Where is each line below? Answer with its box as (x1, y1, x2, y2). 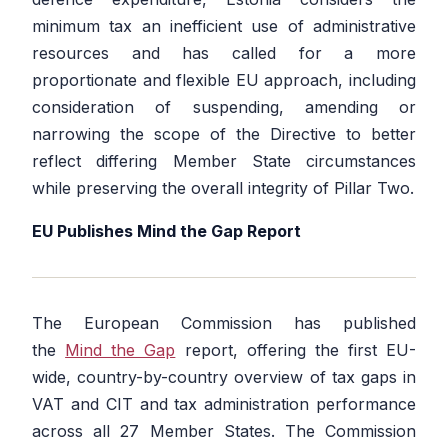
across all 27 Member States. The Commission (32, 421, 416, 442)
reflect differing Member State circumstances (32, 151, 416, 172)
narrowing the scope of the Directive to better (32, 124, 416, 145)
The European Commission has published (32, 313, 416, 334)
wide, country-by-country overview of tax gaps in (32, 367, 416, 388)
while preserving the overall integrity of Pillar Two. (32, 178, 414, 199)
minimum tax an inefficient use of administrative (32, 16, 416, 37)
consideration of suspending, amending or (32, 97, 416, 118)
